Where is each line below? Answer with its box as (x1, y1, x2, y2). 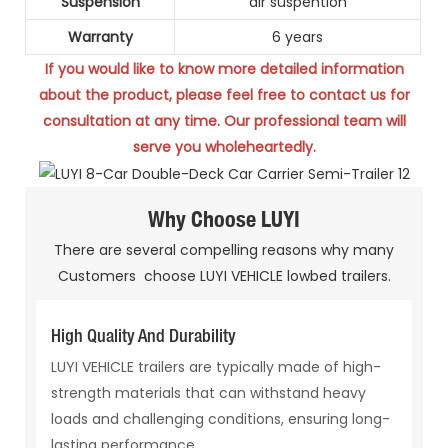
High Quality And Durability (51, 329, 237, 346)
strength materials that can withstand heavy (51, 382, 367, 403)
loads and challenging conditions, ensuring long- (51, 408, 391, 429)
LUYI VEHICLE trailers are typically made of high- (51, 356, 382, 377)
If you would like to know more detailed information (44, 58, 404, 79)
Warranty (67, 26, 133, 47)
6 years (272, 26, 323, 47)
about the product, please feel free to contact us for (38, 84, 410, 105)
